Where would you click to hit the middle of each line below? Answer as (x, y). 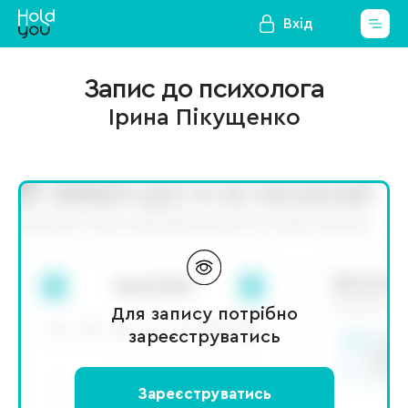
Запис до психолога (204, 89)
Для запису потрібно (204, 314)
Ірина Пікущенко (204, 117)
